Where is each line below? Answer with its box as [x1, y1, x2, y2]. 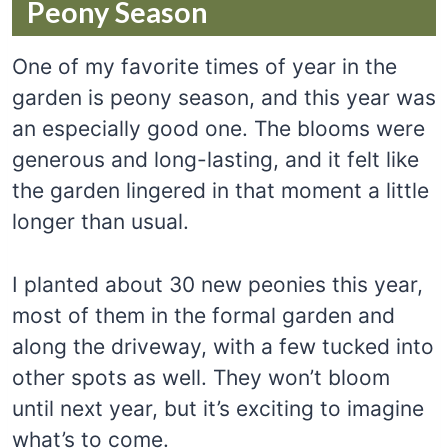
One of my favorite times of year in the [12, 53, 397, 79]
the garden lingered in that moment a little [12, 177, 429, 203]
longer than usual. [12, 208, 189, 234]
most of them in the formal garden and [12, 302, 395, 328]
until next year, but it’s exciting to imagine [12, 395, 424, 421]
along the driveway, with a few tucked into [12, 333, 434, 359]
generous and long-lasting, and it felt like [12, 146, 419, 172]
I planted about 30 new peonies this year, [12, 271, 423, 297]
